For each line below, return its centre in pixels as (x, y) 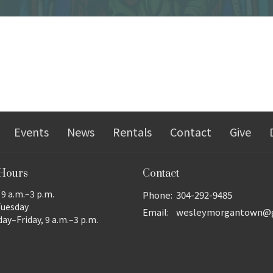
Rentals (132, 131)
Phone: (158, 195)
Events (31, 131)
